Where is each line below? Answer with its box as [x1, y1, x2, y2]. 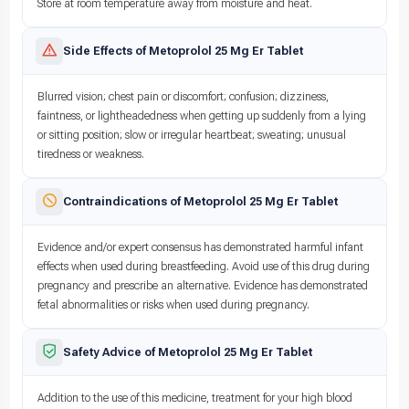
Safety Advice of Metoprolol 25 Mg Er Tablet [63, 344, 312, 359]
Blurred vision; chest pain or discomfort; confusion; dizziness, [37, 89, 329, 103]
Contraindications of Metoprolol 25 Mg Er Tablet [63, 194, 338, 208]
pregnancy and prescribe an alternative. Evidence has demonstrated [37, 278, 368, 292]
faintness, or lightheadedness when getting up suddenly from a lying [37, 109, 366, 122]
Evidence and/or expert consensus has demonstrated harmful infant [37, 240, 363, 254]
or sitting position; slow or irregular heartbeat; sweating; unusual [37, 128, 346, 142]
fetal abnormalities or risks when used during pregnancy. [37, 298, 309, 311]
